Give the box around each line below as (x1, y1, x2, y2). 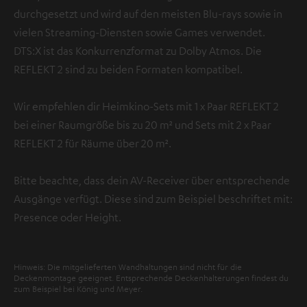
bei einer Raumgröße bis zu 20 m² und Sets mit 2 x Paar (14, 118, 271, 132)
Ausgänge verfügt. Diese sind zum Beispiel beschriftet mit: (14, 192, 293, 206)
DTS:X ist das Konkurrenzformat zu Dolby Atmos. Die (14, 44, 262, 58)
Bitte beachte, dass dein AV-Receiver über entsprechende (14, 173, 290, 188)
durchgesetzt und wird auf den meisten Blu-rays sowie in (14, 7, 282, 21)
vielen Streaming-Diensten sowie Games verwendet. (14, 25, 265, 40)
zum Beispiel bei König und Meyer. (14, 283, 143, 295)
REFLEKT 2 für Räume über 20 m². (14, 136, 171, 151)
